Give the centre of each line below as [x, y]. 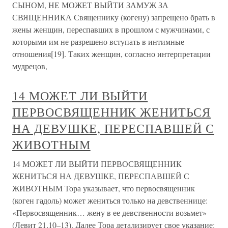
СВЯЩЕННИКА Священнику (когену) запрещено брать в [114, 17]
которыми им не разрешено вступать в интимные [98, 41]
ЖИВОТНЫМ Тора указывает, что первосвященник [104, 188]
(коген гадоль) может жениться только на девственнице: [110, 200]
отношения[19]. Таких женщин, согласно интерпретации [111, 54]
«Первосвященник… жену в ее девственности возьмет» [109, 212]
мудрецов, [30, 66]
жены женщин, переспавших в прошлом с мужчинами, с [111, 29]
